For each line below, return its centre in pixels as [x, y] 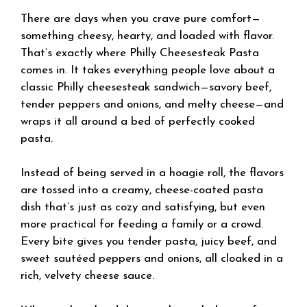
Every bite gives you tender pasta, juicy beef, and [149, 242]
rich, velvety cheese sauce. [87, 276]
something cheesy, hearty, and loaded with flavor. [147, 36]
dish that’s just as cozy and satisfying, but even [143, 207]
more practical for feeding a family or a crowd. [142, 224]
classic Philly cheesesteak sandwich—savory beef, [146, 87]
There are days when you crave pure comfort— [140, 19]
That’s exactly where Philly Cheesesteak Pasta [140, 53]
